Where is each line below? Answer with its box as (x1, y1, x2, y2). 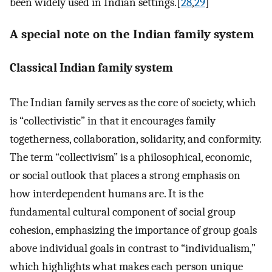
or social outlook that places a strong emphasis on (10, 168, 240, 182)
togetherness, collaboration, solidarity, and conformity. (10, 132, 261, 146)
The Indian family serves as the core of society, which (10, 95, 256, 109)
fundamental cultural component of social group (10, 205, 236, 219)
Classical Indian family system (10, 61, 173, 75)
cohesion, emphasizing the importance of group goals (10, 223, 257, 237)
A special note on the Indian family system (10, 26, 254, 41)
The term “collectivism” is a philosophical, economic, (10, 150, 251, 164)
